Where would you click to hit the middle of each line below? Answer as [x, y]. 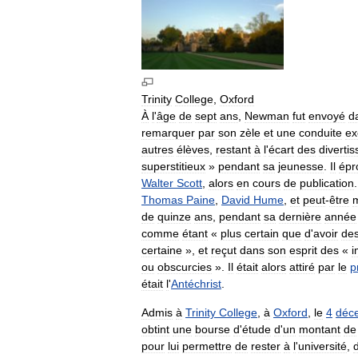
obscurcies [185, 267]
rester [266, 346]
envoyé [327, 115]
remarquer [168, 132]
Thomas [162, 199]
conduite [320, 132]
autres [157, 149]
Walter [157, 183]
